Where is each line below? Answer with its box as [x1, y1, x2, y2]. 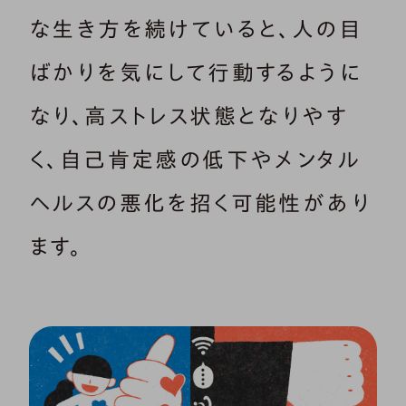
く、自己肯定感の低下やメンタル [29, 148, 361, 170]
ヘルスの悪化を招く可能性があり [29, 191, 372, 214]
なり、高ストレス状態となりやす [29, 104, 348, 127]
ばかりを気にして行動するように [29, 61, 362, 83]
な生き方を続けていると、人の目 [29, 17, 362, 40]
